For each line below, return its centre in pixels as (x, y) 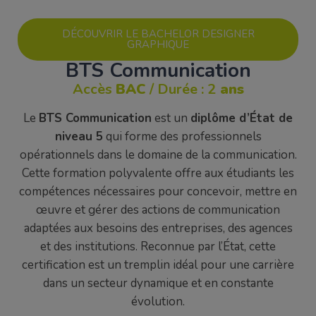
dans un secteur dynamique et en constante (158, 283)
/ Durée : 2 (181, 90)
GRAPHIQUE (158, 45)
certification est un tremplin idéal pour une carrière (158, 265)
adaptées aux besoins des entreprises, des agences (158, 228)
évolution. (158, 301)
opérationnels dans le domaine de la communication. (158, 154)
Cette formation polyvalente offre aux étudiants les (158, 173)
